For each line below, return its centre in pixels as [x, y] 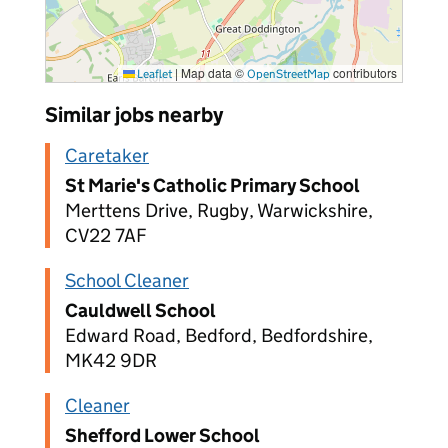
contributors [363, 72]
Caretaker [107, 155]
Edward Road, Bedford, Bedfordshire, [219, 335]
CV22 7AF [106, 235]
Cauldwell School [140, 310]
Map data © [212, 72]
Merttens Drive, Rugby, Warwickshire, [219, 210]
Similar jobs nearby [134, 115]
